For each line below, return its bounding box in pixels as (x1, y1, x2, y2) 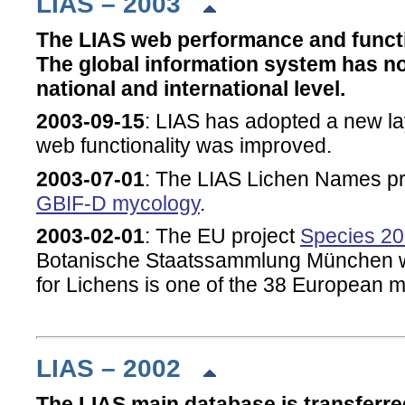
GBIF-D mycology (36, 191, 200, 215)
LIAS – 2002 (36, 353, 202, 383)
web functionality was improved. (36, 134, 332, 158)
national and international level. (36, 77, 345, 101)
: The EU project (145, 223, 300, 248)
